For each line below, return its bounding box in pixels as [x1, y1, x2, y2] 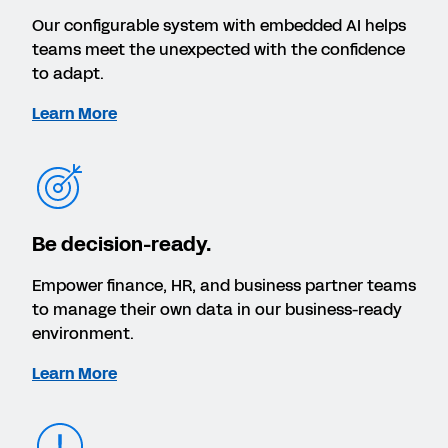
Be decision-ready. [32, 230, 211, 259]
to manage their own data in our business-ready [32, 298, 402, 322]
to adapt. [32, 62, 104, 86]
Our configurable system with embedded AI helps [32, 14, 406, 38]
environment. [32, 322, 134, 346]
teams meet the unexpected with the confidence [32, 38, 405, 62]
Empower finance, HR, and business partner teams [32, 274, 416, 298]
